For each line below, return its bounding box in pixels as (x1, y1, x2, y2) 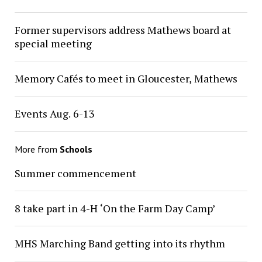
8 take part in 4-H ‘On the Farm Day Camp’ (14, 201, 215, 216)
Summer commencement (14, 166, 136, 181)
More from (14, 143, 60, 156)
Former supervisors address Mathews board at (14, 23, 231, 37)
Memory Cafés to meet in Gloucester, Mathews (14, 71, 237, 86)
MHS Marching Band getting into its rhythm (14, 236, 225, 251)
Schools (59, 143, 92, 156)
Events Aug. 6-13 (14, 106, 95, 121)
